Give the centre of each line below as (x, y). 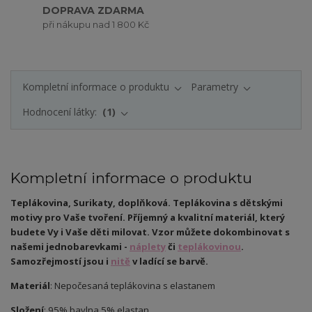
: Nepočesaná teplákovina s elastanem (133, 286)
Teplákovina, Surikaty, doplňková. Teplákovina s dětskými (147, 203)
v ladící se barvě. (169, 262)
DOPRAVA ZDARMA (94, 11)
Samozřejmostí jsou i (61, 262)
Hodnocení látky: (61, 112)
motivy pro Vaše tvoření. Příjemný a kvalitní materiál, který (148, 218)
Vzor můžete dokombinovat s (221, 232)
